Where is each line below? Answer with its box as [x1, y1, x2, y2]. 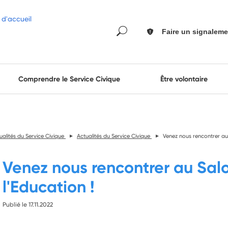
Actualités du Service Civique [77, 132, 152, 139]
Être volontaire [160, 74, 208, 83]
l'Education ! [2, 177, 95, 196]
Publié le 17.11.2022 [2, 201, 53, 208]
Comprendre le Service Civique [18, 74, 120, 83]
